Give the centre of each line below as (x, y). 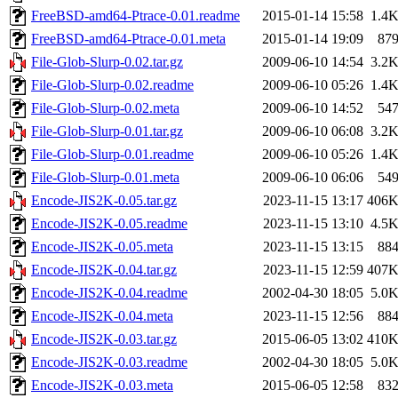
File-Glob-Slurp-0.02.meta (105, 107)
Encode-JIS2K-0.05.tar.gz (104, 200)
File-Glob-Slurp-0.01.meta (105, 177)
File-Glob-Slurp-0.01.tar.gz (107, 131)
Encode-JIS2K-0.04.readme (109, 292)
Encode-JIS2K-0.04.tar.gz (104, 269)
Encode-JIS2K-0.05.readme (109, 223)
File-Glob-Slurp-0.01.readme (112, 154)
